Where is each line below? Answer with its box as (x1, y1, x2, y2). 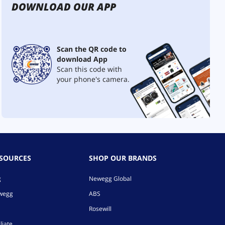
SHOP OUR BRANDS (89, 153, 157, 163)
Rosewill (89, 204, 112, 213)
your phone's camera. (57, 74, 130, 84)
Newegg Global (89, 174, 132, 183)
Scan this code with (57, 64, 123, 74)
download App (57, 54, 108, 64)
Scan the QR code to (57, 44, 127, 54)
